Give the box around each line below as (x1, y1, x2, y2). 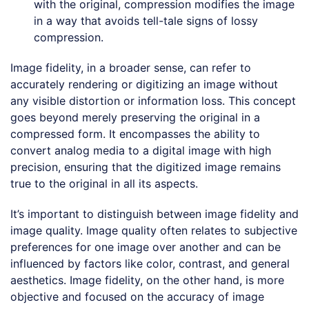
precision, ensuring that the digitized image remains (10, 159, 281, 174)
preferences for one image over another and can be (10, 239, 281, 254)
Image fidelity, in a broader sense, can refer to (10, 60, 251, 74)
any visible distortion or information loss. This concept (10, 93, 296, 108)
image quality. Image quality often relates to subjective (10, 223, 297, 237)
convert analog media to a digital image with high (10, 143, 271, 157)
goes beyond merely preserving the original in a (10, 110, 260, 124)
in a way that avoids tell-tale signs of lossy (34, 13, 258, 28)
